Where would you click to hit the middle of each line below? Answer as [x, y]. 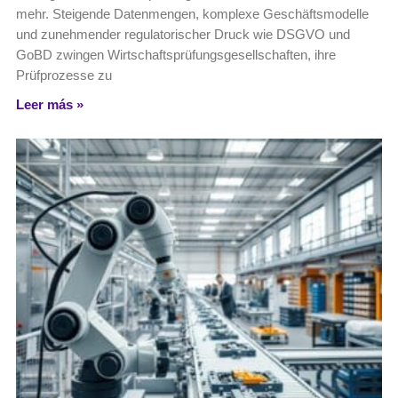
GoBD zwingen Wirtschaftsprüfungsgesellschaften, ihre [176, 54]
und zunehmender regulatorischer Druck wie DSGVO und [183, 34]
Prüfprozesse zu [64, 75]
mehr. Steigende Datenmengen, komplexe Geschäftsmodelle [192, 13]
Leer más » [50, 104]
